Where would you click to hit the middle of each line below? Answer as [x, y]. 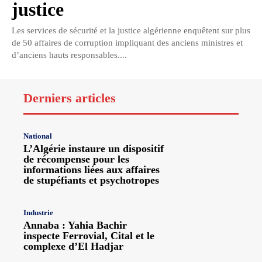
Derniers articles [70, 98]
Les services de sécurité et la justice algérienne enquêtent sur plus [131, 31]
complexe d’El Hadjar [73, 247]
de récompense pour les [76, 159]
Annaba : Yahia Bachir [75, 225]
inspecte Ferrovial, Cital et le [89, 236]
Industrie [38, 213]
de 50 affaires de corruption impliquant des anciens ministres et [127, 43]
